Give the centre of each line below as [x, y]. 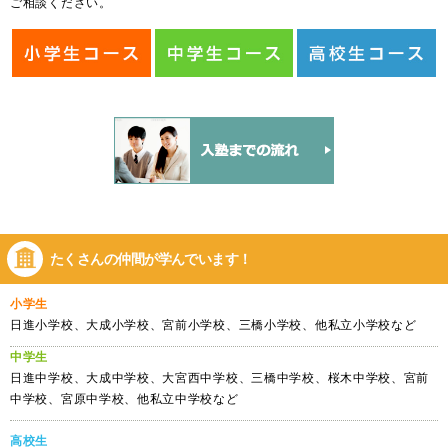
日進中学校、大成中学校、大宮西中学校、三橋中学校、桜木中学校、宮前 [220, 378]
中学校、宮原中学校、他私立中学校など [124, 399]
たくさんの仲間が [104, 258]
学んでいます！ [204, 258]
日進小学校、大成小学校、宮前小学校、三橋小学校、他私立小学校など [213, 325]
